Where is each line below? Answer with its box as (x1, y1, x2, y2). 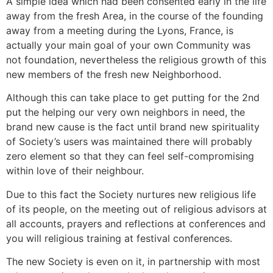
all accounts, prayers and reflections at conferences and (6, 217, 266, 230)
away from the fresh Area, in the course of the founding (6, 9, 263, 22)
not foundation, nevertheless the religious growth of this (6, 53, 266, 66)
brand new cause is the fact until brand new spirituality (6, 121, 260, 133)
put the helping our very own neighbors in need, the (6, 106, 245, 119)
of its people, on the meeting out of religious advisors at (6, 202, 267, 215)
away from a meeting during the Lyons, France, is (6, 24, 233, 37)
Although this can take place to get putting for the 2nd (6, 91, 260, 104)
